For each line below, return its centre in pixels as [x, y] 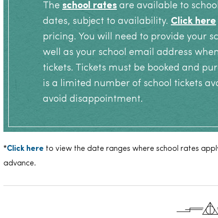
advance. [20, 164]
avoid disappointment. [93, 100]
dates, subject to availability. [107, 22]
